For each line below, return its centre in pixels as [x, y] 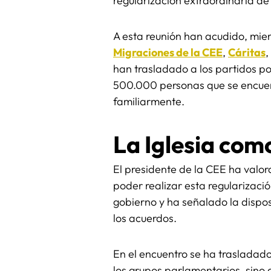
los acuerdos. [145, 218]
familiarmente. [149, 101]
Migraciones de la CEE [168, 52]
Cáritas [247, 52]
